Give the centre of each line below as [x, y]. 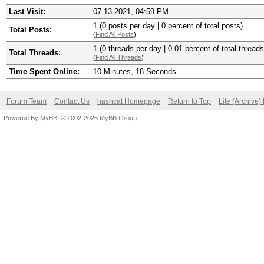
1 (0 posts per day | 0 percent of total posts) [168, 26]
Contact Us [72, 101]
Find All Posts [115, 34]
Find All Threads [118, 57]
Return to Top [189, 101]
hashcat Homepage [129, 101]
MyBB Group [118, 118]
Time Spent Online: [44, 72]
